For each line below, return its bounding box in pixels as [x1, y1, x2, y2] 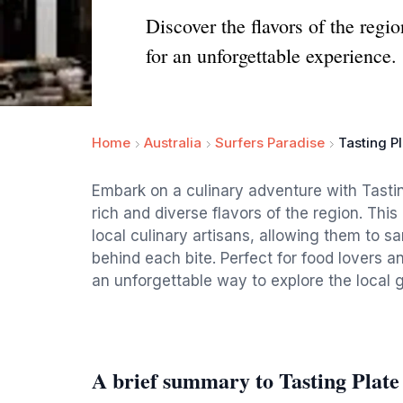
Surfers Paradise [215, 134, 325, 151]
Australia [144, 134, 201, 151]
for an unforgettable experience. [146, 42, 397, 68]
